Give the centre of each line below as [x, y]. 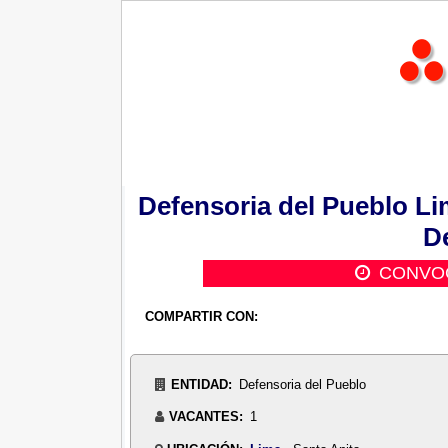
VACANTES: [205, 417]
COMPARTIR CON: [201, 317]
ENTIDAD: [201, 384]
